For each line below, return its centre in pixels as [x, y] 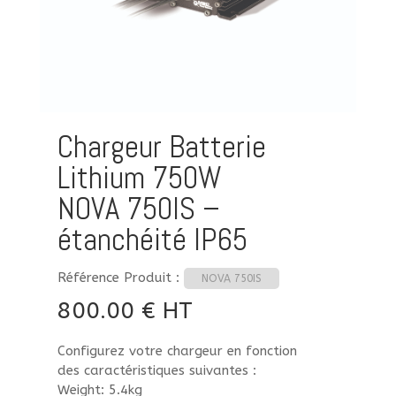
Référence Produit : [120, 278]
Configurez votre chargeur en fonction [177, 351]
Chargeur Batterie [161, 147]
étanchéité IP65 [152, 240]
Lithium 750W [139, 178]
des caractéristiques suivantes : [156, 371]
